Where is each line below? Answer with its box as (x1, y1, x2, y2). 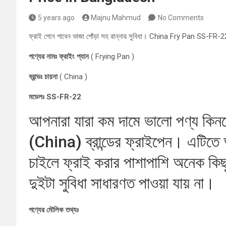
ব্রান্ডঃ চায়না (29, 72, 60, 81)
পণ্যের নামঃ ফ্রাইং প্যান (29, 52, 89, 61)
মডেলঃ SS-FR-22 (29, 92, 81, 101)
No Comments (158, 14, 204, 22)
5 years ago (37, 14, 75, 22)
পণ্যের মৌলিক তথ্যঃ (29, 205, 79, 214)
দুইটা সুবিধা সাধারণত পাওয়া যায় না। (29, 174, 215, 193)
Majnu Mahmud (91, 14, 141, 22)
